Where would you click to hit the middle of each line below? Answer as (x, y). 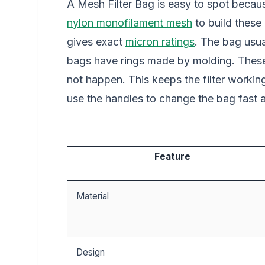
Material (93, 196)
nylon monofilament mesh (130, 23)
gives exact (96, 42)
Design (91, 252)
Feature (172, 156)
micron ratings (160, 42)
